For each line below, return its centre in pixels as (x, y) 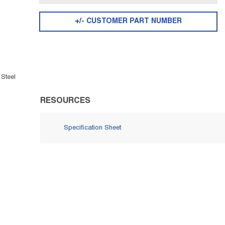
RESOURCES (65, 101)
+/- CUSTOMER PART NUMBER (128, 21)
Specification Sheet (92, 128)
